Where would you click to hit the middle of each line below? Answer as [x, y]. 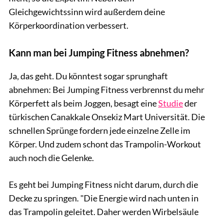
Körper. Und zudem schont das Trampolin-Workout [105, 144]
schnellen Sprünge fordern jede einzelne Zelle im [100, 130]
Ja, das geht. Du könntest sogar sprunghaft [88, 76]
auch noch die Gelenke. [51, 157]
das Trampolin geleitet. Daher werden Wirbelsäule [104, 211]
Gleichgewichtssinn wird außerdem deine [87, 11]
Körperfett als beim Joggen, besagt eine [83, 103]
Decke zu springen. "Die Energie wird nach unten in [104, 198]
